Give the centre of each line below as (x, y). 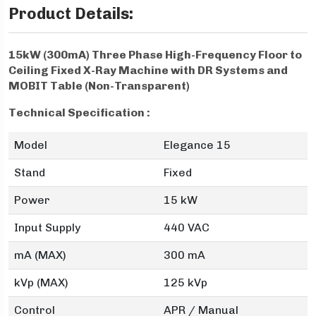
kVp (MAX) (41, 282)
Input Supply (47, 227)
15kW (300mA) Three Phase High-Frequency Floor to (155, 55)
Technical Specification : (79, 113)
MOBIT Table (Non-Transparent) (99, 86)
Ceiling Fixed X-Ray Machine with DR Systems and (148, 70)
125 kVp (186, 282)
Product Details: (71, 14)
